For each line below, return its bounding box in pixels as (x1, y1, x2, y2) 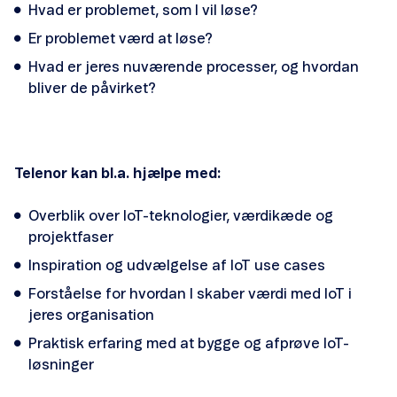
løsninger (28, 358, 94, 372)
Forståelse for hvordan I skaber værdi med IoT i (28, 287, 352, 301)
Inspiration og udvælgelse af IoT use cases (28, 259, 325, 273)
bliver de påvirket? (28, 82, 156, 96)
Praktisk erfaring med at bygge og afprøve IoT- (28, 337, 349, 351)
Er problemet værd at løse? (28, 32, 213, 46)
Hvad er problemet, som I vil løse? (28, 4, 258, 18)
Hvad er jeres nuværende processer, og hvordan (28, 60, 359, 74)
